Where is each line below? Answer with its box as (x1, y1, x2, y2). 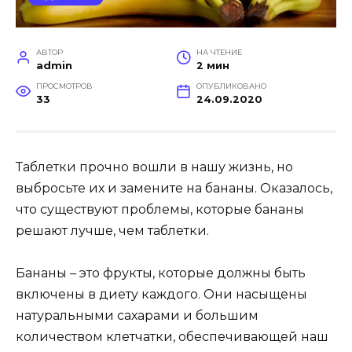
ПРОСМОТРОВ (35, 81, 93, 90)
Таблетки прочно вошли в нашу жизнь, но (16, 159, 293, 174)
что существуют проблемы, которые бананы (16, 201, 304, 217)
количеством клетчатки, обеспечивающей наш (16, 329, 328, 345)
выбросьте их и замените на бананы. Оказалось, (16, 180, 332, 196)
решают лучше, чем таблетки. (16, 222, 209, 238)
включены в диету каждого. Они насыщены (16, 287, 307, 302)
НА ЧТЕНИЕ (196, 47, 242, 57)
